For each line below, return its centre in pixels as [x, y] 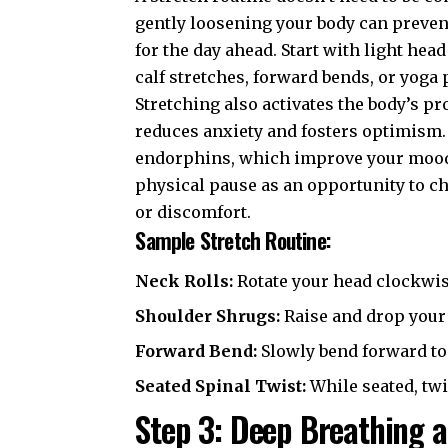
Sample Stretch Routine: [232, 239]
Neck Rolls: [184, 280]
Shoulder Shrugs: [208, 315]
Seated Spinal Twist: [221, 385]
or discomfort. [193, 211]
